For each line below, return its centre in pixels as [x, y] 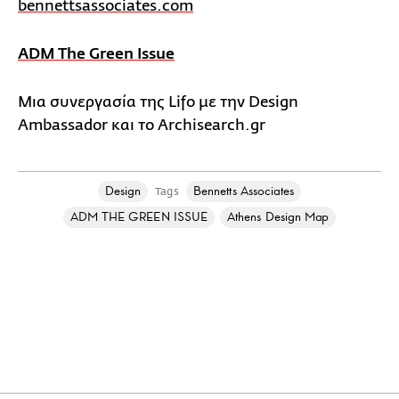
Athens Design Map [278, 217]
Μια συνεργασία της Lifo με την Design [158, 102]
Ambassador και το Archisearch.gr [142, 126]
